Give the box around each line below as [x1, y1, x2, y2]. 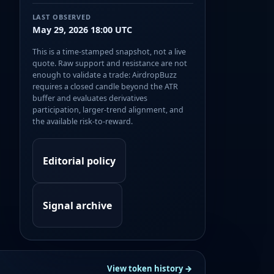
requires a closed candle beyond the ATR [32, 81, 178, 92]
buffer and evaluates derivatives [32, 93, 147, 104]
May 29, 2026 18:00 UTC [32, 24, 132, 36]
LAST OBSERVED [32, 12, 91, 21]
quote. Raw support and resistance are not [32, 58, 187, 69]
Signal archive [42, 198, 112, 212]
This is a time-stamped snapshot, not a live [32, 46, 186, 57]
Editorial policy [42, 154, 116, 168]
